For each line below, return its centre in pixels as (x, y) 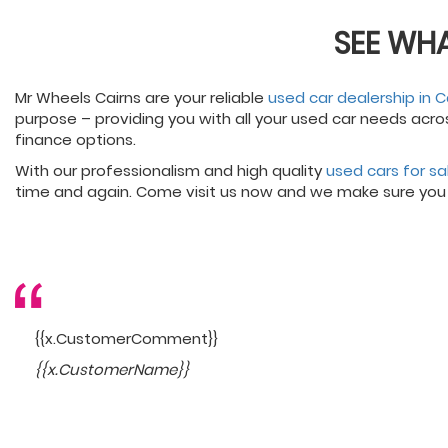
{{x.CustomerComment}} (126, 338)
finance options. (75, 139)
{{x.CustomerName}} (112, 369)
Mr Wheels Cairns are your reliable (141, 97)
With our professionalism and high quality (170, 170)
